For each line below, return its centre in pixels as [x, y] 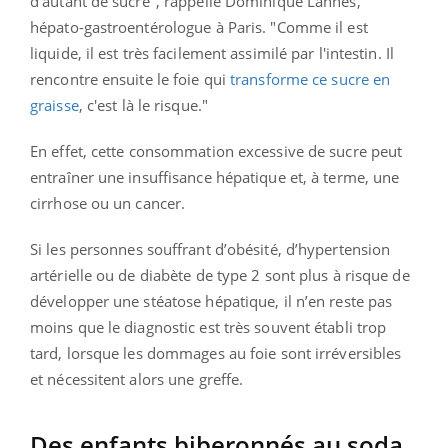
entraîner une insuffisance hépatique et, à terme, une [215, 176]
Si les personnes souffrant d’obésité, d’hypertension [210, 248]
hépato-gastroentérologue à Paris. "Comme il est [199, 26]
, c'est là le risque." [143, 104]
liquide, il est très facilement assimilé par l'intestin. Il [212, 52]
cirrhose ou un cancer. [108, 202]
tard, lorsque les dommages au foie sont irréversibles [216, 352]
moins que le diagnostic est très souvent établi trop [208, 326]
